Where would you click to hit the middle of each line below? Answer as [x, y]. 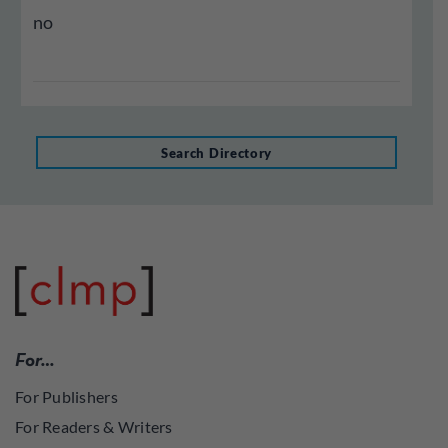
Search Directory [216, 152]
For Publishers [66, 396]
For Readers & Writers [94, 426]
